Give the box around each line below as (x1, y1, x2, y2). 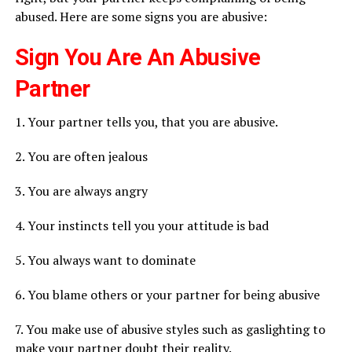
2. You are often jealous (14, 148, 148, 166)
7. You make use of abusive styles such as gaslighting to (14, 321, 325, 339)
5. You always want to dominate (14, 251, 196, 269)
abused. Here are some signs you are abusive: (14, 8, 267, 26)
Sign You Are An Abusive (14, 44, 261, 71)
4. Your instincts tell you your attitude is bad (14, 217, 269, 235)
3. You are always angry (14, 182, 148, 200)
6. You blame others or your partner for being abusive (14, 286, 320, 304)
